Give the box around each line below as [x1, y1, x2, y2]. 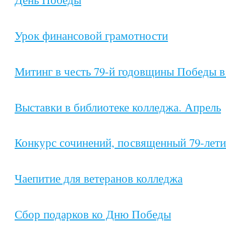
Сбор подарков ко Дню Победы [15, 206, 171, 221]
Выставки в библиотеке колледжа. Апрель [15, 99, 221, 115]
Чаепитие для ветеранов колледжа [15, 171, 183, 186]
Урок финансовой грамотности [15, 28, 168, 43]
